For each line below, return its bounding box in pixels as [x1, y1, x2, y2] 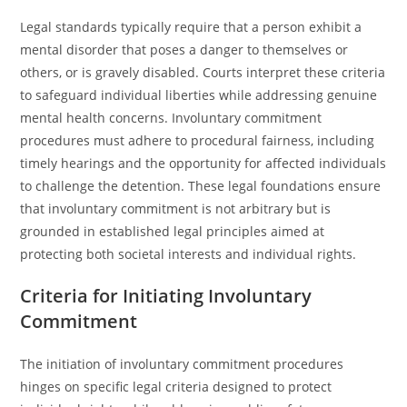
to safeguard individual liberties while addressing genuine [20, 86, 378, 104]
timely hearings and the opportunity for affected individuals [20, 154, 387, 172]
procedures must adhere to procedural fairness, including [20, 132, 375, 149]
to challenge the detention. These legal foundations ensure [20, 177, 382, 194]
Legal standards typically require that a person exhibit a [20, 18, 362, 35]
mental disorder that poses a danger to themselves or [20, 41, 349, 58]
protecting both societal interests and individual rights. [20, 245, 357, 263]
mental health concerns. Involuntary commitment [20, 109, 323, 126]
